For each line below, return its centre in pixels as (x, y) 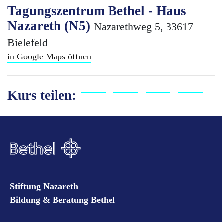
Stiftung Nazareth (44, 187)
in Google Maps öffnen (49, 56)
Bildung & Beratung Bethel (62, 200)
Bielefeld (28, 43)
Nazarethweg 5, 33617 (143, 27)
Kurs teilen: (42, 95)
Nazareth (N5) (51, 26)
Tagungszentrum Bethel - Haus (97, 11)
